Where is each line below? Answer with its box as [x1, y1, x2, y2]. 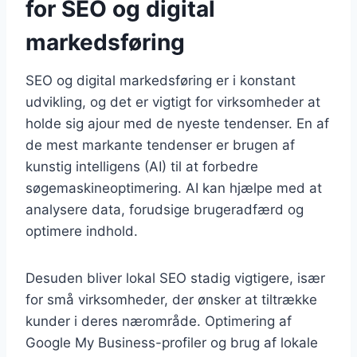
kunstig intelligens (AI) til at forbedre [25, 158, 258, 175]
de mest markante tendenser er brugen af [25, 136, 295, 153]
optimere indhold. [25, 222, 138, 239]
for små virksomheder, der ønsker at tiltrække [25, 291, 317, 308]
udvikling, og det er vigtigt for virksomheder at [25, 93, 320, 110]
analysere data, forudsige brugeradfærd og [25, 201, 304, 218]
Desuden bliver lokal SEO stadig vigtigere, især [25, 269, 325, 286]
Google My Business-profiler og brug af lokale [25, 334, 318, 351]
